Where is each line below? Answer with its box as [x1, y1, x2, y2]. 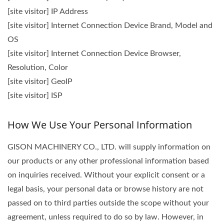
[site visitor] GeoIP [7, 77, 72, 85]
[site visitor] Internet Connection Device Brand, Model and [7, 21, 212, 29]
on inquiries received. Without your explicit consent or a [7, 171, 205, 179]
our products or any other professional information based [7, 157, 209, 165]
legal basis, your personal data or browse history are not [7, 185, 203, 193]
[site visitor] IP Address [7, 7, 88, 15]
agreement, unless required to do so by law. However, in [7, 213, 203, 221]
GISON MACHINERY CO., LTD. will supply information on [7, 143, 210, 151]
